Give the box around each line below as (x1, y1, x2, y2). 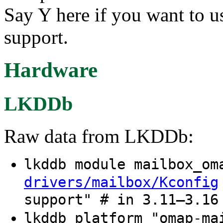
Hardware (4, 58, 98, 82)
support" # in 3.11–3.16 (24, 191, 219, 209)
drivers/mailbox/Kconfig (24, 174, 219, 191)
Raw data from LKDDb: (4, 125, 194, 147)
